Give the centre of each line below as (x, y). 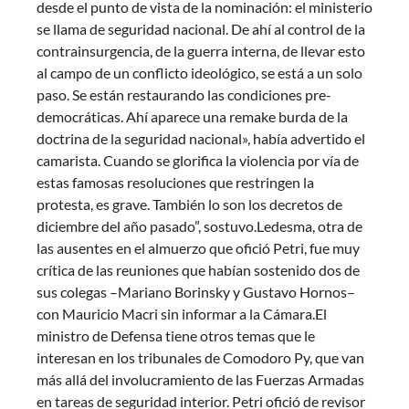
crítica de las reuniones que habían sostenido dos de (198, 270)
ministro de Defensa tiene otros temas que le (176, 336)
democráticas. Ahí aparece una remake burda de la (192, 117)
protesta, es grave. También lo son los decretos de (189, 204)
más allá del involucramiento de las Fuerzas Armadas (200, 380)
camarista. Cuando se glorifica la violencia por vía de (198, 161)
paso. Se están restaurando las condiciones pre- (184, 95)
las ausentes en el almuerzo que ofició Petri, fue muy (198, 248)
